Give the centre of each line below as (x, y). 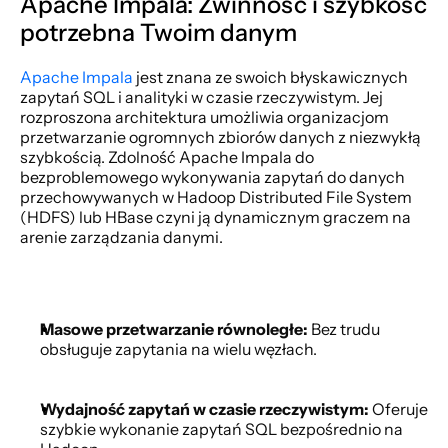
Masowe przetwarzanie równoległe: (174, 329)
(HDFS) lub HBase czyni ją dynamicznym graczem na (215, 217)
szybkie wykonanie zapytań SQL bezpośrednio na (221, 429)
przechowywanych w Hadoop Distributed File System (216, 197)
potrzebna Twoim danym (158, 32)
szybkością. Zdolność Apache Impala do (167, 157)
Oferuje (398, 409)
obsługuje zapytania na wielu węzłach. (178, 349)
